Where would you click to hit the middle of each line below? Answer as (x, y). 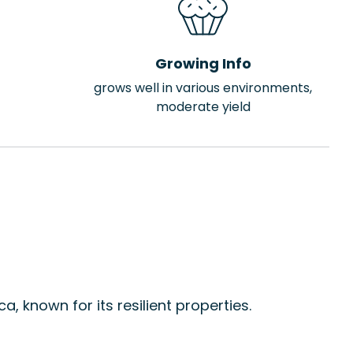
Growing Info (203, 63)
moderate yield (203, 107)
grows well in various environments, (203, 88)
